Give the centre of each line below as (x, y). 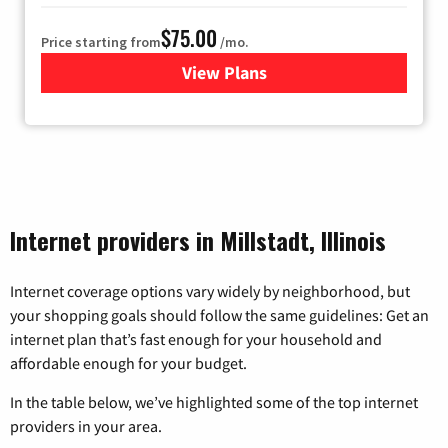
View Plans (224, 73)
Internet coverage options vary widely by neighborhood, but (210, 291)
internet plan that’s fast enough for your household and (196, 339)
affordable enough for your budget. (128, 363)
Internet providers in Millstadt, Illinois (198, 240)
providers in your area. (86, 426)
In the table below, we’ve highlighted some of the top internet (214, 402)
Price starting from (101, 42)
